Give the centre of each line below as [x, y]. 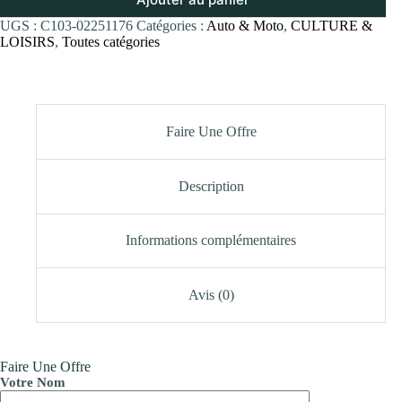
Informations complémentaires [211, 240]
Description [211, 186]
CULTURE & [332, 26]
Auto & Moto [245, 26]
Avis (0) [211, 295]
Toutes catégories [111, 42]
